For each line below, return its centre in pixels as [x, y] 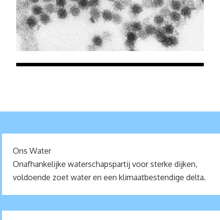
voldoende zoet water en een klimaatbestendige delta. [110, 177]
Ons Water [32, 151]
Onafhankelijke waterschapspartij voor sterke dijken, [105, 164]
